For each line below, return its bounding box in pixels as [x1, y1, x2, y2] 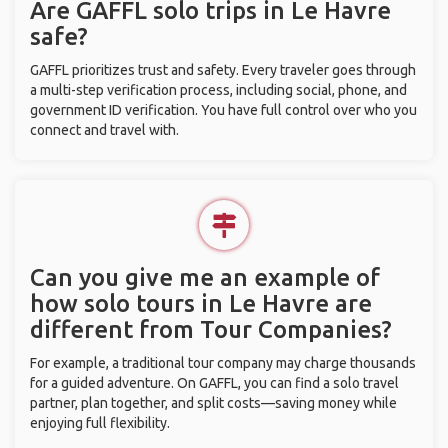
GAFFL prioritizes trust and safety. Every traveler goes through [30, 62, 416, 78]
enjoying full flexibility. [30, 415, 170, 431]
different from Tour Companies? [30, 316, 392, 343]
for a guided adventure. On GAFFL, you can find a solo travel [30, 375, 399, 391]
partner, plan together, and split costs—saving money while [30, 395, 397, 411]
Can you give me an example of [30, 264, 380, 291]
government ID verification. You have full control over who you [30, 102, 417, 118]
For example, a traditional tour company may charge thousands [30, 355, 416, 371]
